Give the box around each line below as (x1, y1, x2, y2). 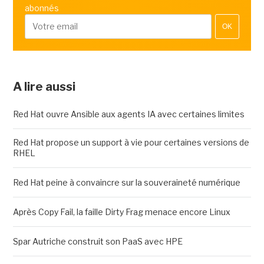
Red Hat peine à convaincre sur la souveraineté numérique (12, 177, 242, 187)
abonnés (24, 2, 59, 13)
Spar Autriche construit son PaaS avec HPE (12, 236, 183, 246)
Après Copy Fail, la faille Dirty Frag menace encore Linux (12, 206, 230, 217)
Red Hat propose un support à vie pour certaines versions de (12, 137, 249, 147)
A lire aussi (12, 79, 75, 94)
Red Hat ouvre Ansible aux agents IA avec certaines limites (12, 108, 245, 119)
